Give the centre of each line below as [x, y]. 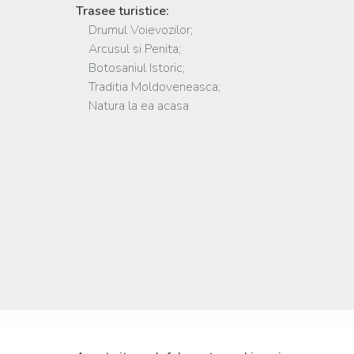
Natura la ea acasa [132, 106]
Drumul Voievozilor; [134, 30]
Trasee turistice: [122, 11]
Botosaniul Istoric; [130, 68]
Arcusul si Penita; [128, 49]
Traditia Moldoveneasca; [148, 87]
